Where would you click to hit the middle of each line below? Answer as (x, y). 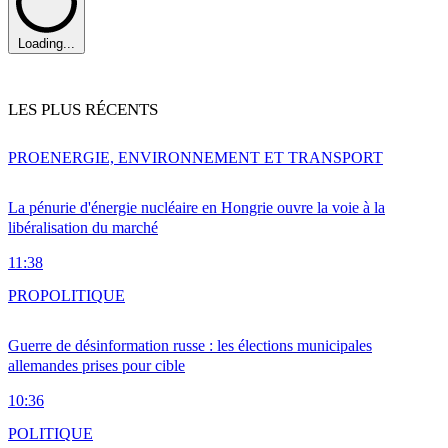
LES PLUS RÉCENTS (83, 110)
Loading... (46, 44)
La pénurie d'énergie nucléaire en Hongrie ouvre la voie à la (196, 208)
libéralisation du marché (83, 228)
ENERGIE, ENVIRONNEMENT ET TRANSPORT (211, 158)
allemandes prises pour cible (96, 366)
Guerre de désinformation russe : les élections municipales (190, 346)
